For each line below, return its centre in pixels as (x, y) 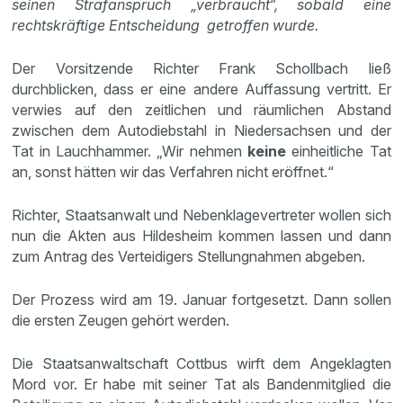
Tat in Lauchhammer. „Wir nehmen (130, 151)
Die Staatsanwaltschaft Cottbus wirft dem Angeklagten (201, 363)
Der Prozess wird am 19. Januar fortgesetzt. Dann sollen (201, 300)
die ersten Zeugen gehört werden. (121, 320)
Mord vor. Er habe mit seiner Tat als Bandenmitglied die (201, 384)
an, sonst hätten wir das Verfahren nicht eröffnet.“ (173, 172)
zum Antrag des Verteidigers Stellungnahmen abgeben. (189, 256)
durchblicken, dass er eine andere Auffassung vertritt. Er (201, 89)
